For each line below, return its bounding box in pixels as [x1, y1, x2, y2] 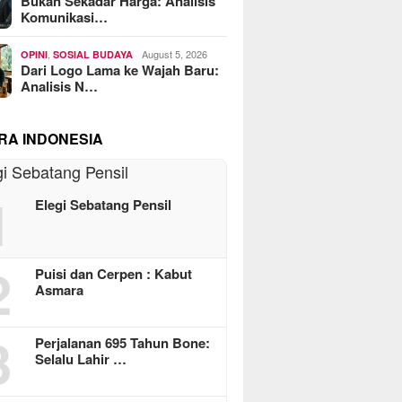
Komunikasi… [21, 7, 109, 27]
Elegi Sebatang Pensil [35, 195, 172, 214]
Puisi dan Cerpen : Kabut [35, 264, 193, 284]
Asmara [35, 280, 84, 300]
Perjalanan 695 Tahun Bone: [35, 333, 211, 353]
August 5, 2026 [142, 47, 208, 61]
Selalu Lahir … [35, 349, 127, 369]
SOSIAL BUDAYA [53, 48, 134, 61]
